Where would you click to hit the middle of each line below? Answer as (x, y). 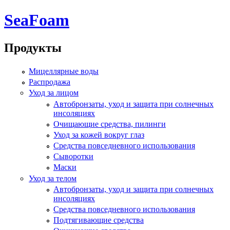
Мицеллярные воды (64, 71)
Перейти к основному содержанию (66, 15)
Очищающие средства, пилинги (110, 124)
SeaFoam (37, 20)
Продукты (33, 47)
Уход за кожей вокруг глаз (99, 135)
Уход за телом (53, 178)
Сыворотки (73, 157)
